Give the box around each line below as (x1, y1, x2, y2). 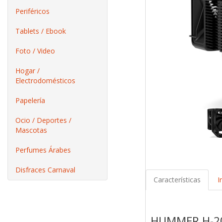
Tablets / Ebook (15, 26, 66, 36)
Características (153, 175, 201, 185)
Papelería (15, 96, 45, 105)
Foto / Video (15, 46, 55, 55)
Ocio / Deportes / (15, 115, 71, 125)
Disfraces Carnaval (15, 165, 75, 174)
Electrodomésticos (15, 76, 75, 85)
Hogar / (15, 66, 40, 75)
